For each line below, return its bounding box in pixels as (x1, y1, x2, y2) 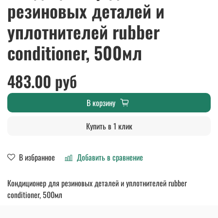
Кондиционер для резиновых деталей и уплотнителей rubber (7, 177, 187, 189)
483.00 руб (7, 69, 77, 92)
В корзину (87, 96, 115, 109)
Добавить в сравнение (77, 151, 143, 163)
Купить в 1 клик (86, 120, 132, 132)
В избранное (19, 151, 55, 163)
